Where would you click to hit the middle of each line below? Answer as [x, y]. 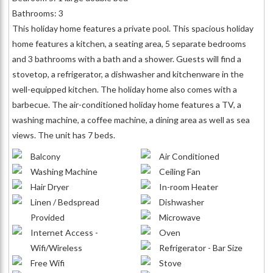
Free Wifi [48, 263]
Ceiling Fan [180, 172]
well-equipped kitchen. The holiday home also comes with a [125, 89]
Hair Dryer [50, 187]
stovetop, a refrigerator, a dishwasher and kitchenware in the [128, 74]
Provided [48, 217]
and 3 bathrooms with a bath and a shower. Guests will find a [127, 59]
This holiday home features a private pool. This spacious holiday [133, 28]
